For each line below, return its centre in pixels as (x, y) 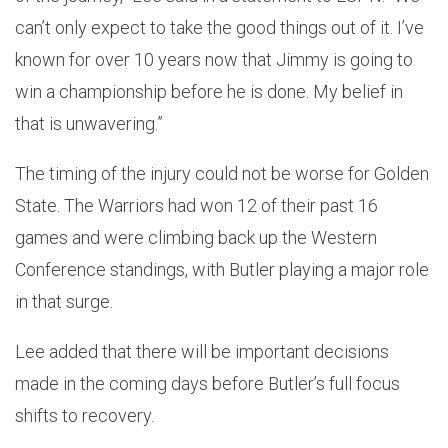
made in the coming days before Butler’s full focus (207, 383)
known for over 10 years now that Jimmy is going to (214, 59)
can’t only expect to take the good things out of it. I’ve (219, 27)
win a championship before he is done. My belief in (209, 91)
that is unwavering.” (89, 123)
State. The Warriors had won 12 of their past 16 (196, 205)
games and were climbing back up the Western (196, 237)
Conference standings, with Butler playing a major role (222, 269)
